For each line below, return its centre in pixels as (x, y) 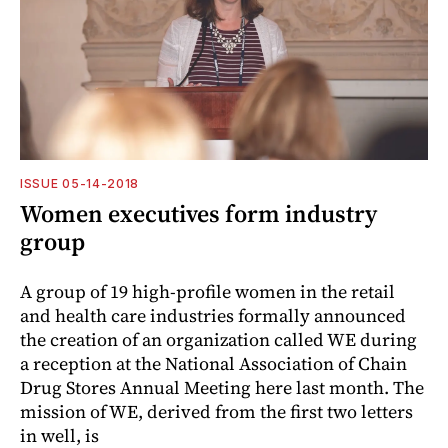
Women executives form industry (198, 213)
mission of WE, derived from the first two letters (216, 411)
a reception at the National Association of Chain (213, 363)
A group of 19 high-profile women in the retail (207, 291)
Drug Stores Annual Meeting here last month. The (222, 387)
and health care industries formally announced (213, 315)
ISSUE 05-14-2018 (80, 183)
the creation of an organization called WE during (218, 339)
